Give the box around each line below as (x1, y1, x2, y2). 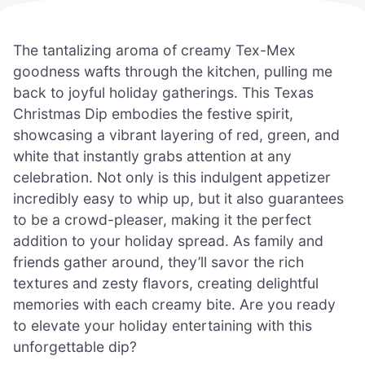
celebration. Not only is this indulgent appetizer (13, 168, 331, 186)
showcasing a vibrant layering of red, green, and (13, 125, 340, 143)
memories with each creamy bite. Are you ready (13, 295, 336, 313)
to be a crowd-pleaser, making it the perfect (13, 210, 311, 228)
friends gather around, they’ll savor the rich (13, 253, 304, 270)
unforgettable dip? (13, 337, 137, 355)
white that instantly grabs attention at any (13, 147, 292, 165)
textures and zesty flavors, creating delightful (13, 274, 319, 292)
